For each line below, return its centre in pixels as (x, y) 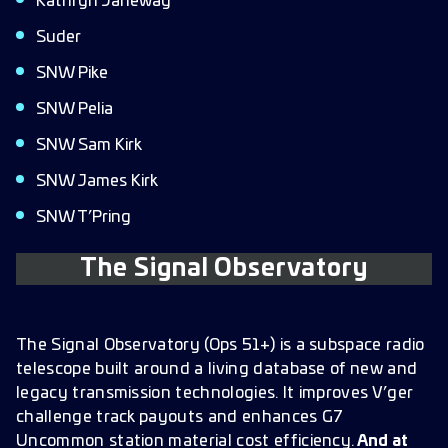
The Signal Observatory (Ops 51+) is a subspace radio (220, 345)
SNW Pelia (74, 109)
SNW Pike (72, 73)
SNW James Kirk (97, 181)
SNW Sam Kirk (89, 145)
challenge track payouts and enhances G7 (180, 417)
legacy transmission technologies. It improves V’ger (214, 393)
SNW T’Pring (83, 217)
